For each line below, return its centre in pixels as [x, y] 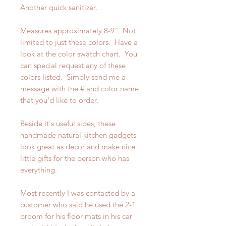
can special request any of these [73, 65]
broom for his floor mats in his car [76, 216]
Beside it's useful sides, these [68, 123]
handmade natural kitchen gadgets [78, 135]
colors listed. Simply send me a [73, 77]
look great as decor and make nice [78, 146]
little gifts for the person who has [75, 158]
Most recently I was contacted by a [78, 193]
